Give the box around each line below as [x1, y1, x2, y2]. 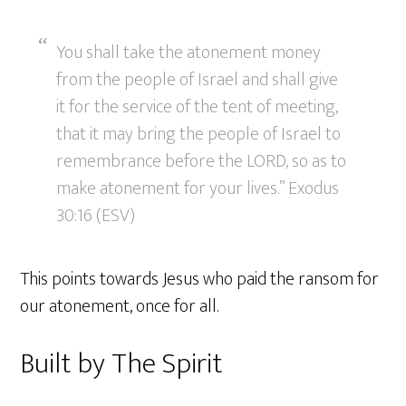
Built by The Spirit [20, 340, 223, 389]
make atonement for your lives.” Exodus [56, 173, 340, 205]
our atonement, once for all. [20, 291, 219, 323]
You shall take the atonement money [56, 37, 322, 69]
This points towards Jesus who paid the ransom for [20, 264, 380, 295]
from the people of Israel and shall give [56, 64, 339, 96]
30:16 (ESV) [56, 200, 136, 232]
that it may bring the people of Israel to [56, 119, 342, 150]
